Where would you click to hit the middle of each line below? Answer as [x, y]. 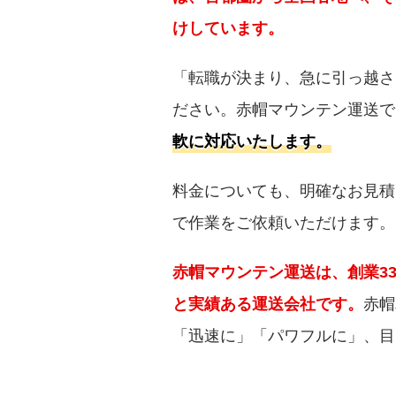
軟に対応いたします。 [252, 141]
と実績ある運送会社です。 [268, 304]
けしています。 [228, 28]
